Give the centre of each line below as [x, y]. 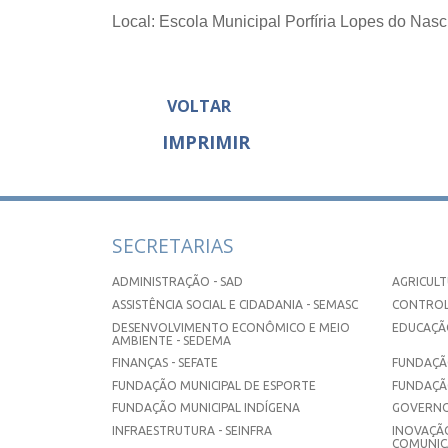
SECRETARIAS [173, 246]
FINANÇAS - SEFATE [165, 363]
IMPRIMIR [206, 141]
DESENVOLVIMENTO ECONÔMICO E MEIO [231, 327]
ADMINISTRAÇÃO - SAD [177, 282]
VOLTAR [199, 105]
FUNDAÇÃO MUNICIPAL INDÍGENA [206, 408]
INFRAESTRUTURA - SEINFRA [192, 431]
